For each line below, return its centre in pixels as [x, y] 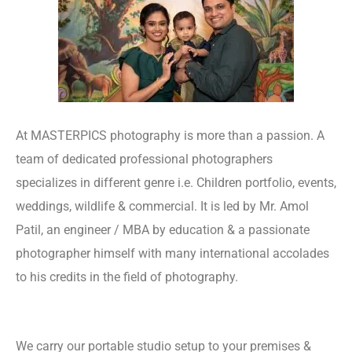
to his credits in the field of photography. [128, 277]
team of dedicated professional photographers [144, 159]
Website [263, 277]
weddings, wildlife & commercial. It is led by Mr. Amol [162, 206]
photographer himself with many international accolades [172, 253]
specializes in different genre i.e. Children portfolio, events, [176, 183]
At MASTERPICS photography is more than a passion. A [170, 136]
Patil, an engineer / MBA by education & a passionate [163, 230]
